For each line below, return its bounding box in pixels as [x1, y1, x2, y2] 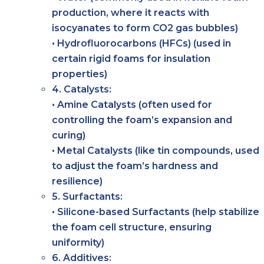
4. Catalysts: [52, 83, 111, 95]
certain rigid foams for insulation [52, 52, 210, 64]
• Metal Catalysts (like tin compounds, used [52, 144, 259, 156]
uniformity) [52, 236, 104, 248]
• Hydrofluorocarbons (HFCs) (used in [52, 37, 231, 49]
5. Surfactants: [52, 190, 123, 202]
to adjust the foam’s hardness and [52, 160, 218, 171]
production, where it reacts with [52, 6, 209, 18]
